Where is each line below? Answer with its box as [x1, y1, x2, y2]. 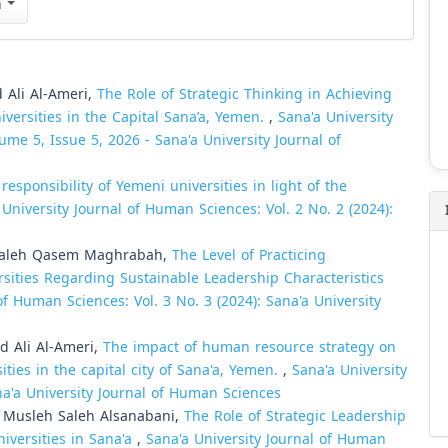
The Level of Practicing [172, 242, 326, 269]
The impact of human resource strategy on [103, 334, 396, 361]
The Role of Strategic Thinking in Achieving [97, 81, 392, 108]
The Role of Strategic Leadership [184, 403, 406, 430]
